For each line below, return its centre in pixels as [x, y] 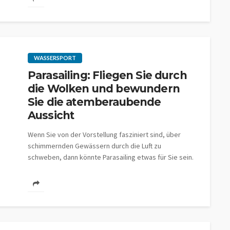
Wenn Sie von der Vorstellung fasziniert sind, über [104, 135]
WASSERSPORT [55, 58]
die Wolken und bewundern [104, 89]
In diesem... [45, 168]
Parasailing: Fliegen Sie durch [107, 75]
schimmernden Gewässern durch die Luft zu [94, 146]
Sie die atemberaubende [94, 102]
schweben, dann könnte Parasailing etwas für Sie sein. [111, 157]
